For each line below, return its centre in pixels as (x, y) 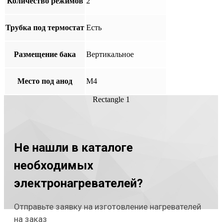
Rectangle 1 (111, 99)
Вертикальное (110, 54)
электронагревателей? (78, 183)
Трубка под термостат (45, 27)
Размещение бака (45, 54)
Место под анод (45, 81)
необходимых (54, 165)
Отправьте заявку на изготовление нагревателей (108, 206)
